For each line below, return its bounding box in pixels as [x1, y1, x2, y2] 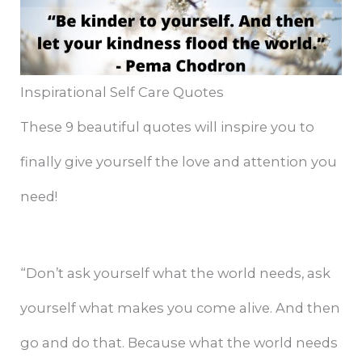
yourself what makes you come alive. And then [20, 300, 341, 317]
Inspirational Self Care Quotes [20, 84, 225, 101]
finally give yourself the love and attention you [20, 154, 338, 170]
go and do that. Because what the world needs [20, 335, 339, 351]
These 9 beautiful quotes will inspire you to [20, 119, 315, 136]
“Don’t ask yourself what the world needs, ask [20, 265, 331, 282]
